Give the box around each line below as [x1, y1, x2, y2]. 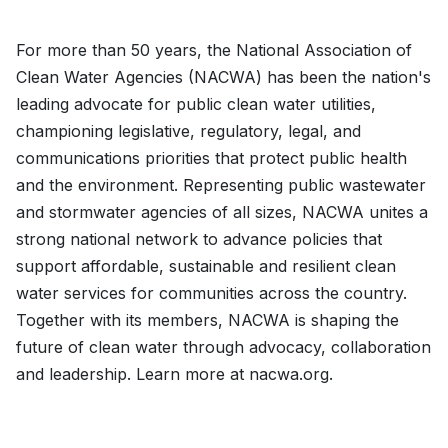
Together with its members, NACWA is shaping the [16, 309, 399, 330]
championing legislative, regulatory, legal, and [16, 120, 361, 141]
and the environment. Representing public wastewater [16, 174, 426, 195]
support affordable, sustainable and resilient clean [16, 255, 396, 276]
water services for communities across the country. [16, 282, 407, 303]
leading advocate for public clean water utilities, [16, 93, 376, 114]
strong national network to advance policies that [16, 228, 382, 249]
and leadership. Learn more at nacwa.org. [16, 363, 333, 384]
